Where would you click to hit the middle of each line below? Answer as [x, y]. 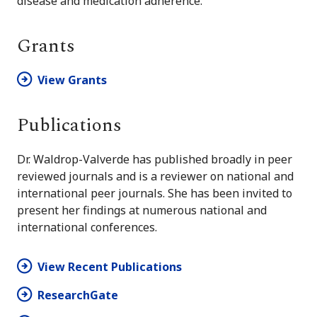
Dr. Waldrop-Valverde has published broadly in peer [155, 160]
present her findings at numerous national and [142, 211]
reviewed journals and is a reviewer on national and [155, 177]
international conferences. [87, 227]
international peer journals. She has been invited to [155, 194]
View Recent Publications [110, 267]
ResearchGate [78, 295]
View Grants [72, 80]
